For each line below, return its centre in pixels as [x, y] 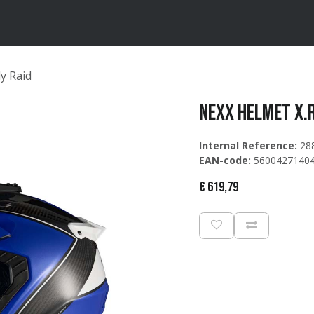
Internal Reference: [248, 145]
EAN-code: [225, 160]
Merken [41, 23]
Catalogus [92, 23]
